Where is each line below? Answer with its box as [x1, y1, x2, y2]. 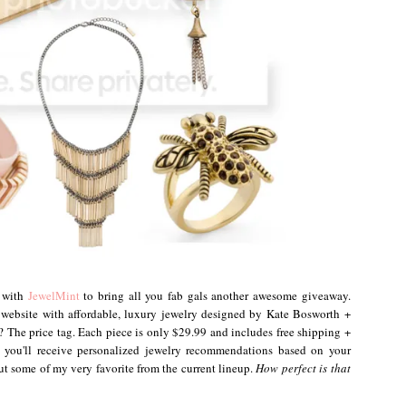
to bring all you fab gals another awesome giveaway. [79, 286, 351, 304]
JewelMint [27, 286, 80, 304]
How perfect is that [256, 359, 351, 376]
